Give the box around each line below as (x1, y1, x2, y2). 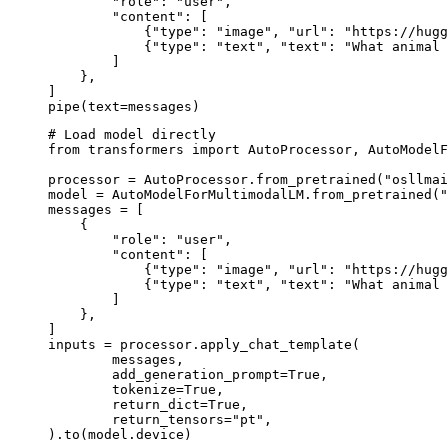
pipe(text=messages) (48, 98, 200, 114)
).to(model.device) (48, 426, 192, 442)
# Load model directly (48, 126, 216, 142)
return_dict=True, (48, 396, 112, 412)
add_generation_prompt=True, (48, 366, 112, 382)
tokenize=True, (48, 381, 112, 397)
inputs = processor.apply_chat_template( (48, 336, 360, 352)
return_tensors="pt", (48, 411, 112, 427)
